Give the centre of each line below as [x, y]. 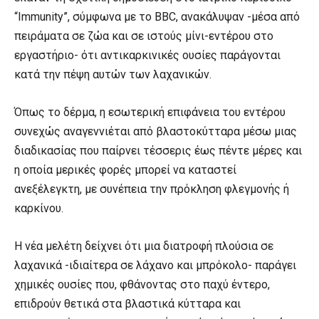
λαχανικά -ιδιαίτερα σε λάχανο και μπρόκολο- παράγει [155, 265]
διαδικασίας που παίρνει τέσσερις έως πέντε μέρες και [158, 150]
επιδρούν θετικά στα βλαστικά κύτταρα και [127, 303]
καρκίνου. [39, 208]
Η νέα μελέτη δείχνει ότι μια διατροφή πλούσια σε [144, 246]
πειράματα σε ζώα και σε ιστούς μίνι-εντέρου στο [144, 36]
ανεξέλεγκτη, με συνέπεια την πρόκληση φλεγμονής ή [152, 189]
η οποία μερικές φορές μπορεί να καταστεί [125, 169]
